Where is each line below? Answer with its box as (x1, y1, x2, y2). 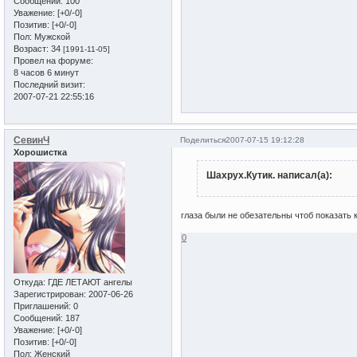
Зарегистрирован (14, 289, 84, 300)
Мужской (32, 31, 70, 41)
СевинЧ (14, 134, 49, 146)
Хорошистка (14, 147, 67, 157)
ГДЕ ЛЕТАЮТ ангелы (45, 277, 132, 288)
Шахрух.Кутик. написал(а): (206, 169, 332, 181)
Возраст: (14, 43, 49, 53)
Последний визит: (14, 79, 85, 89)
